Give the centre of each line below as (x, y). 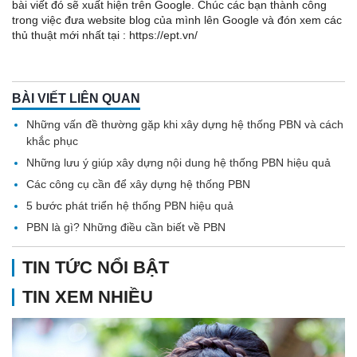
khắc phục (52, 141)
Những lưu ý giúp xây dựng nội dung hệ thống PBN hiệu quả (178, 163)
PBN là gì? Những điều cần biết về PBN (126, 228)
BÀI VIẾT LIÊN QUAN (76, 99)
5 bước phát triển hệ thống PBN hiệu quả (130, 206)
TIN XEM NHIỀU (88, 297)
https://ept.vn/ (163, 35)
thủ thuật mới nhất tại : (71, 35)
